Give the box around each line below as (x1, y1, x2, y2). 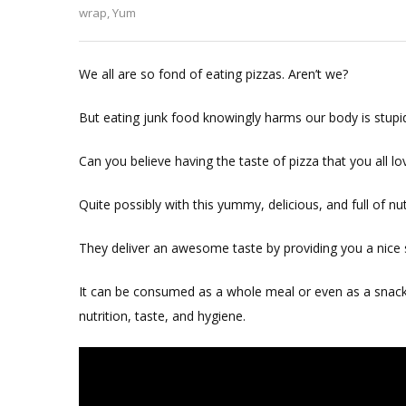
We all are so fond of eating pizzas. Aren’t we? (79, 65, 348, 82)
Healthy (358, 4, 401, 20)
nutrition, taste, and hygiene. (79, 307, 246, 324)
